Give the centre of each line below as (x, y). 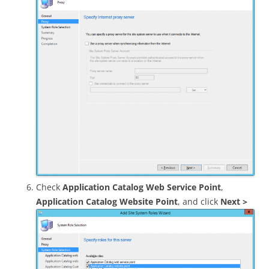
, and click (199, 202)
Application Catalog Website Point (107, 202)
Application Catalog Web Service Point (142, 187)
